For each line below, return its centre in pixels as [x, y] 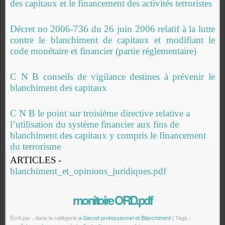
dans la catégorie [56, 217]
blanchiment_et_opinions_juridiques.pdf [88, 171]
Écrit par [21, 217]
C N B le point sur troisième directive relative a [100, 113]
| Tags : [181, 217]
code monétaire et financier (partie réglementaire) [103, 51]
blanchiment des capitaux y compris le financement [108, 135]
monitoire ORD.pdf [113, 200]
